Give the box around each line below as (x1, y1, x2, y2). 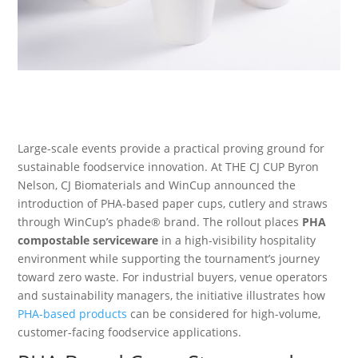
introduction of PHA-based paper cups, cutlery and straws (18, 195, 328, 211)
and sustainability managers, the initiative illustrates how (18, 287, 326, 303)
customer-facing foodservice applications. (18, 324, 242, 340)
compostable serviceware (18, 232, 159, 248)
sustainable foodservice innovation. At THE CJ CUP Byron (18, 158, 320, 174)
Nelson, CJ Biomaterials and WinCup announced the (18, 177, 296, 193)
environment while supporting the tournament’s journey (18, 250, 320, 266)
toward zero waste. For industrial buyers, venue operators (18, 268, 328, 284)
